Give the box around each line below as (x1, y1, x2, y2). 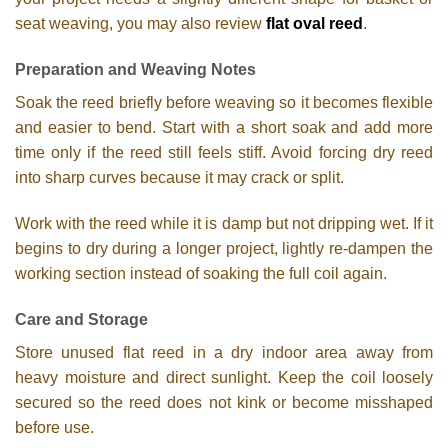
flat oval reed (266, 15, 363, 33)
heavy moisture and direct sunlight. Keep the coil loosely (15, 368, 433, 386)
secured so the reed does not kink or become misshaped (15, 393, 433, 411)
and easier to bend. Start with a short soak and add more (15, 118, 433, 136)
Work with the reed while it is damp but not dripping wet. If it (15, 214, 433, 232)
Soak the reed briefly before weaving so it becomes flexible (15, 93, 433, 111)
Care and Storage (15, 310, 148, 328)
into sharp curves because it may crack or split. (15, 168, 344, 186)
